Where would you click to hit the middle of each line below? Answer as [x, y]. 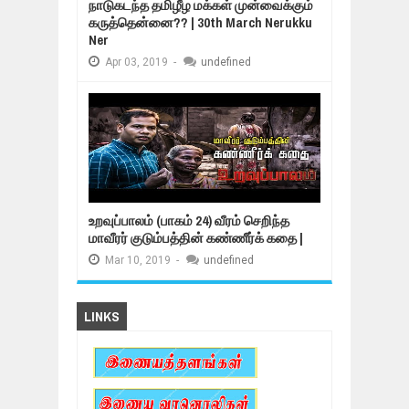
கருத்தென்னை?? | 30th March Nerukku [200, 22]
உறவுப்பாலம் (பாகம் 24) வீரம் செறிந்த [189, 220]
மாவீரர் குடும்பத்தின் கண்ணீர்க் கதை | [196, 238]
